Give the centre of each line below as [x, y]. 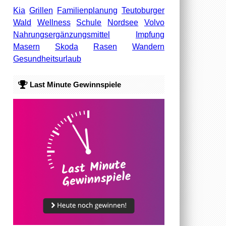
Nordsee [123, 22]
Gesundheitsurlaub [47, 59]
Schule [89, 22]
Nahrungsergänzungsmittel [61, 34]
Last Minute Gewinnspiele [74, 84]
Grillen [41, 10]
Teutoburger [143, 10]
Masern [26, 46]
